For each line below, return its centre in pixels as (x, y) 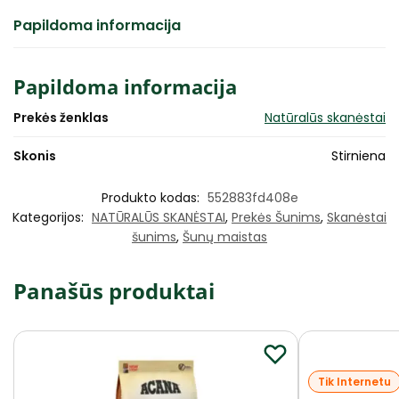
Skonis (35, 155)
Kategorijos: (50, 217)
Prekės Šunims (276, 217)
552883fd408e (252, 197)
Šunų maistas (225, 236)
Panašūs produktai (114, 290)
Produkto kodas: (152, 197)
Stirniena (358, 155)
